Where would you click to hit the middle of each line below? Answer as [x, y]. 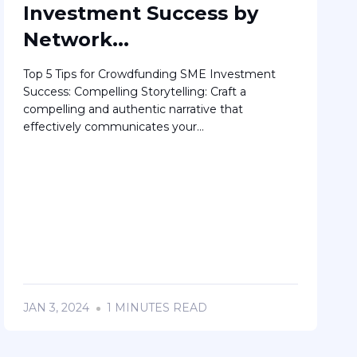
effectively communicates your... [113, 126]
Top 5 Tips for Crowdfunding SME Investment [149, 74]
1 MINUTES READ [156, 308]
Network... [76, 39]
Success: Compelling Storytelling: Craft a [134, 91]
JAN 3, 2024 [56, 308]
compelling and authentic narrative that [133, 109]
